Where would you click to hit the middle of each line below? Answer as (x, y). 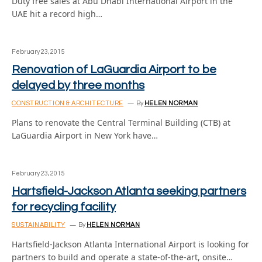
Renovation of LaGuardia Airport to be (114, 70)
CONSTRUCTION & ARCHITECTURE (68, 103)
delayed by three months (78, 85)
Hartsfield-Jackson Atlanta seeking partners (129, 191)
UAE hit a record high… (57, 14)
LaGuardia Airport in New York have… (85, 135)
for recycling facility (64, 207)
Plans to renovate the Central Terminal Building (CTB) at (121, 123)
